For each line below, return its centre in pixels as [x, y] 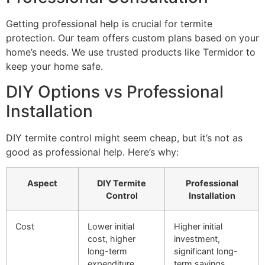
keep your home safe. [54, 67]
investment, [197, 239]
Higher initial [198, 227]
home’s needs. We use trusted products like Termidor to [131, 52]
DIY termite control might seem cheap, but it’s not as [124, 138]
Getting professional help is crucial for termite [109, 24]
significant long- [206, 251]
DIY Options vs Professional [115, 91]
